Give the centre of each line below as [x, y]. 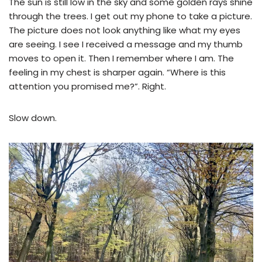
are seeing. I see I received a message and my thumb [126, 44]
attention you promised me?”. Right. [87, 86]
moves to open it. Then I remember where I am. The [121, 58]
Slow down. [34, 118]
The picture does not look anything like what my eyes [125, 30]
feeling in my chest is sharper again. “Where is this [117, 72]
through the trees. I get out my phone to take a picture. [130, 16]
